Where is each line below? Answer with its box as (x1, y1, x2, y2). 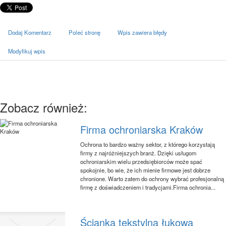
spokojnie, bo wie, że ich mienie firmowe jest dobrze (80, 165, 211, 174)
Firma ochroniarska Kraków (80, 122, 203, 137)
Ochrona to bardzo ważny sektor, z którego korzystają (80, 140, 215, 148)
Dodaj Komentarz (8, 28, 51, 36)
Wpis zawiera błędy (118, 28, 167, 36)
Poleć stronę (69, 28, 100, 36)
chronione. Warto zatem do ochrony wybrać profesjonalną (80, 174, 224, 183)
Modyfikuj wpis (8, 46, 45, 55)
